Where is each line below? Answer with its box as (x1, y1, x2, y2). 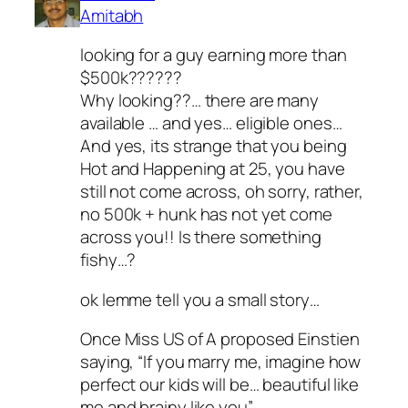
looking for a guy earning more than (80, 43, 347, 67)
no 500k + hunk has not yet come (80, 202, 332, 227)
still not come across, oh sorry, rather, (80, 179, 363, 204)
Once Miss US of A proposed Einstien (80, 327, 360, 352)
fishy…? (80, 248, 137, 272)
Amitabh (80, 3, 144, 27)
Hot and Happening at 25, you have (80, 157, 345, 181)
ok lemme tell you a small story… (80, 287, 320, 311)
